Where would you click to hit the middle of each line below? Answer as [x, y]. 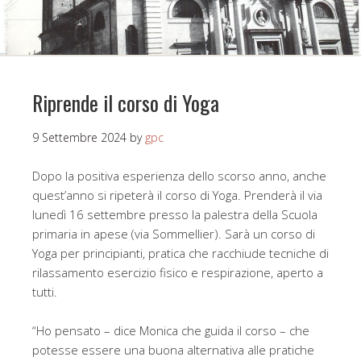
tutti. [45, 292]
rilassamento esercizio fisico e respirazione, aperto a [178, 273]
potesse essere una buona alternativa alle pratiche [173, 350]
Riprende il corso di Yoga [126, 103]
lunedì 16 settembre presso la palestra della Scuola [175, 215]
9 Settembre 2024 [79, 138]
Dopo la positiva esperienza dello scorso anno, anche [179, 176]
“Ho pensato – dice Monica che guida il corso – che [171, 331]
